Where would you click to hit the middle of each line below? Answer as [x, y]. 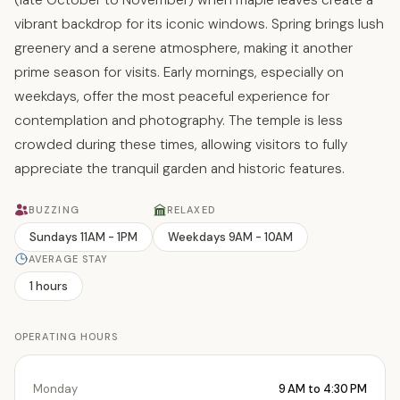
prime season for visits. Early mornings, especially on [179, 72]
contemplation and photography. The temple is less [179, 120]
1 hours [49, 286]
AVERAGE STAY [69, 258]
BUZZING [54, 209]
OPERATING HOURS [67, 336]
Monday [55, 388]
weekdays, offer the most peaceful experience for [172, 96]
